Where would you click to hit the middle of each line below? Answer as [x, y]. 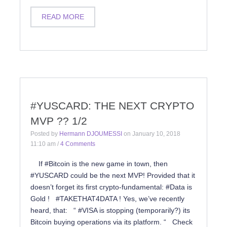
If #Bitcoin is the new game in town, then [99, 164]
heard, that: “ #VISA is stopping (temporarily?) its [110, 210]
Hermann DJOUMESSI [91, 134]
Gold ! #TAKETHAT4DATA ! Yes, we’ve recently [107, 199]
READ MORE [63, 17]
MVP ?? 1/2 [59, 121]
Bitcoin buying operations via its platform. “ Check [111, 222]
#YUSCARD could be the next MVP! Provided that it [113, 175]
